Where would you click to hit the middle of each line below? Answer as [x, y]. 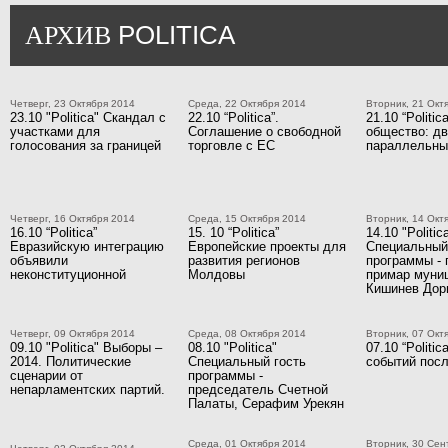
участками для [55, 131]
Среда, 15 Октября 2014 [247, 218]
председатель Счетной [258, 389]
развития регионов [244, 260]
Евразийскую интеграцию [87, 246]
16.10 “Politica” [53, 232]
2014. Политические [70, 361]
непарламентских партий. [87, 389]
